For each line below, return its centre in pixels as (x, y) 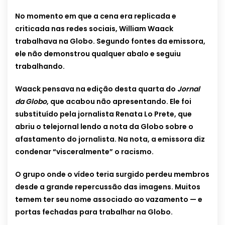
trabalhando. (40, 67)
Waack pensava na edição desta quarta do (96, 89)
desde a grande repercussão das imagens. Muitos (108, 187)
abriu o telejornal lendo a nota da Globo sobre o (104, 127)
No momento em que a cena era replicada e (96, 16)
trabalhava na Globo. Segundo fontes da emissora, (110, 41)
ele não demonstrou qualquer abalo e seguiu (98, 54)
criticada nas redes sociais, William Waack (94, 29)
